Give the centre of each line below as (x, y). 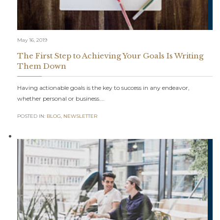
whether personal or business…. (61, 98)
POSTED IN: (32, 116)
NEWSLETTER (80, 116)
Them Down (41, 66)
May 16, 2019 (32, 40)
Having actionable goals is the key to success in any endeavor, (103, 87)
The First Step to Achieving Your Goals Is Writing (110, 55)
